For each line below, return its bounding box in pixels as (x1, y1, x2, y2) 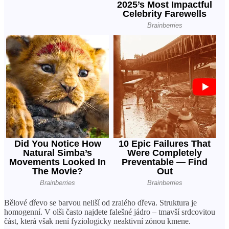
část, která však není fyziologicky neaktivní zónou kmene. (4, 216, 191, 225)
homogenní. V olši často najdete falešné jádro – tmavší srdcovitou (4, 207, 215, 216)
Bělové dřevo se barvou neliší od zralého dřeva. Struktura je (4, 198, 197, 207)
